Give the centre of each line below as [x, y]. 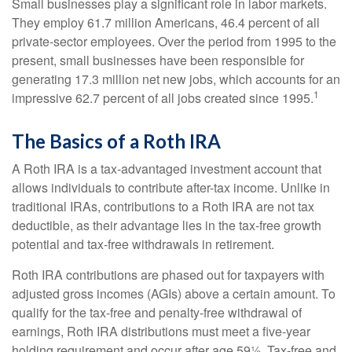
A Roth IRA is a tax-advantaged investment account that [167, 169]
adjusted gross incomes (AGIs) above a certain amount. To [174, 293]
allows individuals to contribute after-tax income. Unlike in [171, 187]
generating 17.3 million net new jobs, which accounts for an [176, 79]
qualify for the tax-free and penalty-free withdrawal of [157, 312]
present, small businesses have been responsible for [158, 60]
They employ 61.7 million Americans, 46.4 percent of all [166, 22]
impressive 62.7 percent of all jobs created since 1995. [163, 98]
